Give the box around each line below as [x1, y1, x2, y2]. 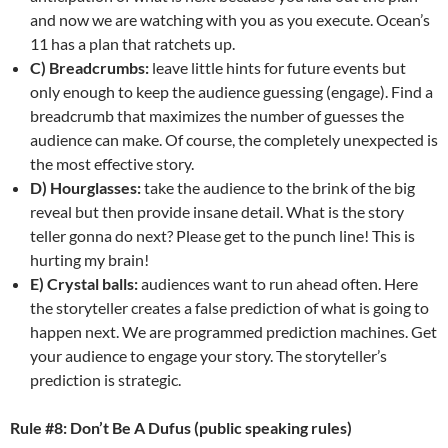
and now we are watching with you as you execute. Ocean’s [30, 9, 430, 29]
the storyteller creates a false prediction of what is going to [30, 297, 429, 317]
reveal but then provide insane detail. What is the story [30, 201, 404, 221]
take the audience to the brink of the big [144, 177, 415, 197]
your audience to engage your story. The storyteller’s [30, 345, 387, 365]
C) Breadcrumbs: [30, 57, 152, 77]
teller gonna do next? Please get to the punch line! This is [30, 225, 415, 245]
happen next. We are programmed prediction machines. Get [30, 321, 437, 341]
